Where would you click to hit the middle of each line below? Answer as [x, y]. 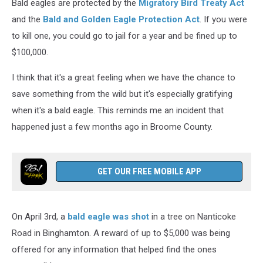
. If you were [223, 19]
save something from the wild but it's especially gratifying [122, 94]
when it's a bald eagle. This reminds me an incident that [118, 110]
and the [26, 19]
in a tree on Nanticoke [193, 217]
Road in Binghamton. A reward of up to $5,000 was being [121, 233]
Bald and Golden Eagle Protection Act [120, 19]
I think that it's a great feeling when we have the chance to [124, 77]
